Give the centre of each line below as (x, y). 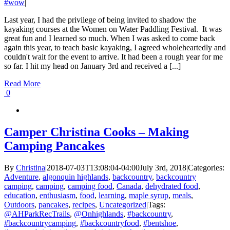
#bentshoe (160, 223)
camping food (90, 186)
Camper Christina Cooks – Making (97, 132)
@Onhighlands (99, 214)
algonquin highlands (75, 177)
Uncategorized (123, 205)
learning (112, 196)
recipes (84, 205)
